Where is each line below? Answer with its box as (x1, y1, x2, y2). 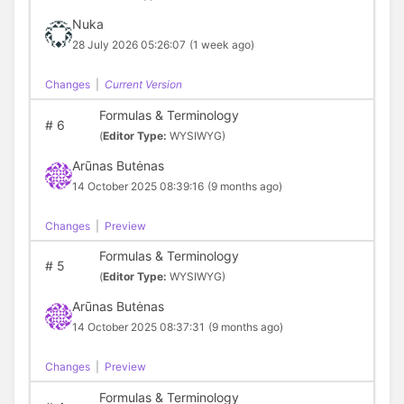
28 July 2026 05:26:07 (71, 38, 186, 52)
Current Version (104, 78, 182, 92)
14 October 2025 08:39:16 (71, 179, 204, 193)
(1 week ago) (188, 38, 254, 52)
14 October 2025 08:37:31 (71, 320, 205, 335)
